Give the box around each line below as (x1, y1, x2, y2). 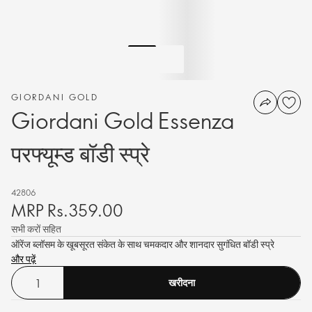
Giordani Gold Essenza (11, 105, 234, 134)
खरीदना (169, 276, 195, 289)
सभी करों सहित (11, 222, 61, 235)
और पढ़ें (11, 252, 36, 265)
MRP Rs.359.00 (11, 198, 123, 221)
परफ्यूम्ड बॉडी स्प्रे (11, 139, 150, 168)
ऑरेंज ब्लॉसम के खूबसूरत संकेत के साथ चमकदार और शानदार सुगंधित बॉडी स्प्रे (11, 237, 274, 251)
